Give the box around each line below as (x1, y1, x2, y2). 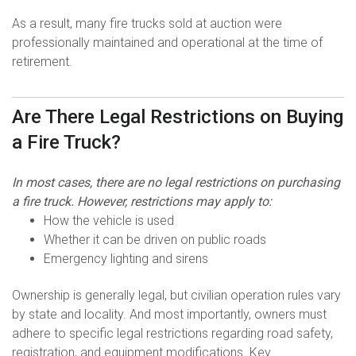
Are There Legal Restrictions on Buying (12, 106, 343, 129)
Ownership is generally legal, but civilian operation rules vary (12, 288, 341, 304)
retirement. (12, 54, 72, 70)
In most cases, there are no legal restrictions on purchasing (12, 174, 340, 190)
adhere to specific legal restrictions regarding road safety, (12, 326, 333, 342)
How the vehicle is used (44, 212, 174, 228)
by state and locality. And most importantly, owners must (12, 307, 327, 323)
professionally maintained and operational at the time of (12, 35, 323, 51)
